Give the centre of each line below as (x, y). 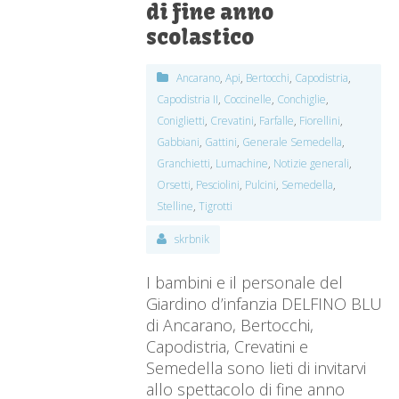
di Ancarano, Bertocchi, (230, 326)
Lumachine (242, 164)
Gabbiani (179, 142)
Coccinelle (248, 100)
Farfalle (277, 121)
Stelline (175, 207)
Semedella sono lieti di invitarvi (256, 368)
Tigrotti (216, 207)
